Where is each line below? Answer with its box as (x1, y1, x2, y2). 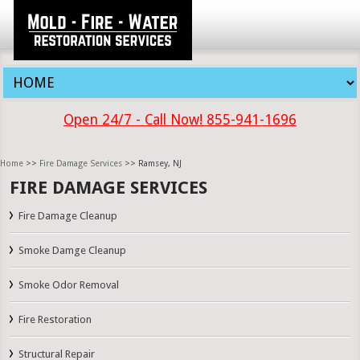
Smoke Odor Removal (18, 279, 120, 292)
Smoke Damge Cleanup (18, 244, 127, 257)
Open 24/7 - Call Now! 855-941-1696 (63, 112, 297, 128)
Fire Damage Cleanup (18, 210, 118, 223)
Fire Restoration (18, 313, 92, 326)
